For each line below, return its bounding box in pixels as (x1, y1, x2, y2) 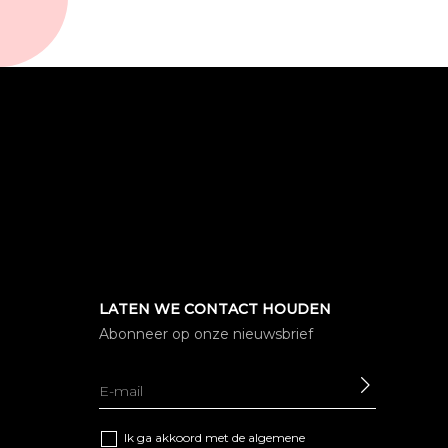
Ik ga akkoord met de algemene (123, 430, 305, 445)
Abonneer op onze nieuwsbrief (98, 325, 313, 343)
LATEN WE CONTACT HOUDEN (98, 300, 331, 318)
